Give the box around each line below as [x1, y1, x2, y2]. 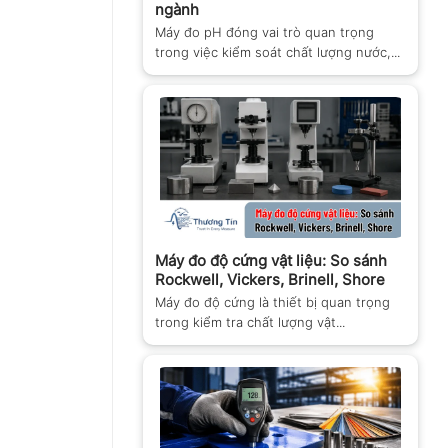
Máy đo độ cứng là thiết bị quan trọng [155, 293, 390, 310]
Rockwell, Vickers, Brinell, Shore [155, 269, 385, 289]
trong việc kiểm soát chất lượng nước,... [155, 43, 400, 60]
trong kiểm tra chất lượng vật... [155, 313, 345, 330]
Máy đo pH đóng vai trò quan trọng [155, 23, 374, 40]
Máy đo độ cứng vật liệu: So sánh [155, 250, 387, 270]
